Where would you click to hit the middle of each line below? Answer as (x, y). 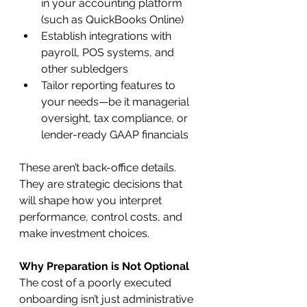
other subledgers (85, 69)
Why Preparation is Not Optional (104, 266)
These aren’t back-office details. (99, 167)
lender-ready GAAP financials (115, 134)
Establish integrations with (108, 36)
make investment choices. (84, 233)
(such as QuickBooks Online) (112, 19)
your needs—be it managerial (116, 101)
